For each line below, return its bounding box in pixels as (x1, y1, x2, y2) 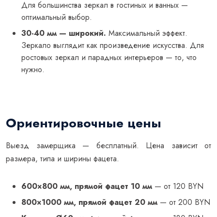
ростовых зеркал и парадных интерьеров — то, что (21, 51, 197, 63)
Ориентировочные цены (6, 113, 161, 132)
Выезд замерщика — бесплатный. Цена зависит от (6, 139, 211, 151)
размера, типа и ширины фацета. (6, 153, 119, 164)
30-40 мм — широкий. (21, 27, 106, 39)
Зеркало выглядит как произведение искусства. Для (21, 39, 204, 51)
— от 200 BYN (157, 196, 210, 208)
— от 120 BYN (152, 180, 203, 192)
